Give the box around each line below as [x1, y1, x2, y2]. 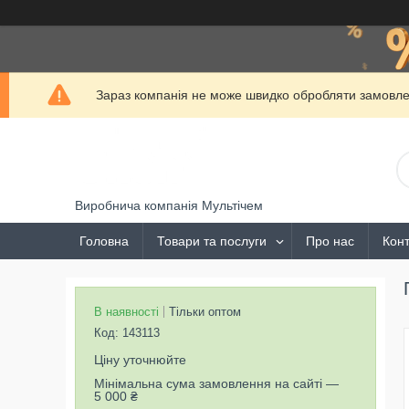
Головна [79, 234, 129, 248]
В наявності [94, 305, 159, 319]
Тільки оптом [169, 305, 241, 319]
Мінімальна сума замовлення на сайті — [94, 376, 339, 391]
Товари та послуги [157, 234, 267, 248]
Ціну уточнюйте [94, 352, 186, 367]
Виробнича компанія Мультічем [75, 198, 263, 213]
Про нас [306, 234, 354, 248]
